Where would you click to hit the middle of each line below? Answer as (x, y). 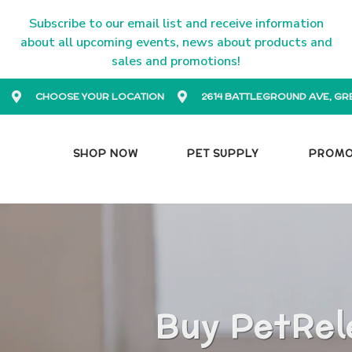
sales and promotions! (176, 61)
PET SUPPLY (224, 154)
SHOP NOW (105, 154)
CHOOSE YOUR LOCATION (100, 96)
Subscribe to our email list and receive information (176, 24)
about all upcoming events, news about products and (176, 42)
